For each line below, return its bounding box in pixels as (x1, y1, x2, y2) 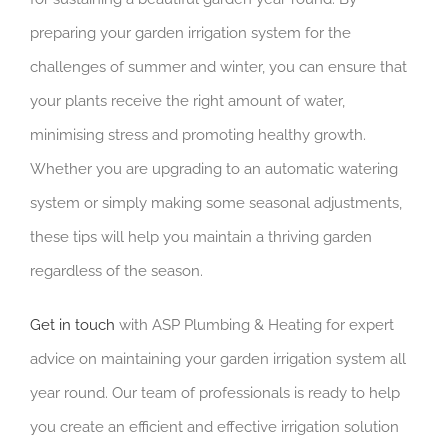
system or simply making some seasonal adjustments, (29, 193, 402, 212)
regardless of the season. (29, 261, 203, 280)
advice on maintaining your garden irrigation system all (29, 349, 406, 368)
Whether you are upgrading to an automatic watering (29, 159, 398, 178)
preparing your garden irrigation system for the (29, 23, 351, 42)
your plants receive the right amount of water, (29, 91, 345, 110)
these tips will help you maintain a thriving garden (29, 227, 372, 246)
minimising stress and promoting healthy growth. (29, 125, 366, 144)
